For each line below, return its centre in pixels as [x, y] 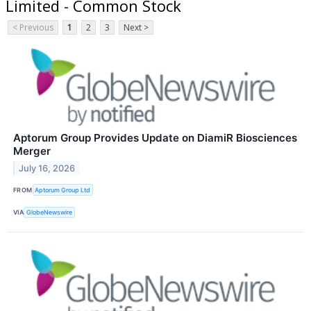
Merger [32, 151]
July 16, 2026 [47, 169]
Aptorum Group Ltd [63, 190]
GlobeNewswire [50, 212]
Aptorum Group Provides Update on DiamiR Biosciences [155, 138]
